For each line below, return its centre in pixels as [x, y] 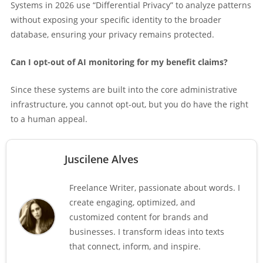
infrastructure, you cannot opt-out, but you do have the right [129, 104]
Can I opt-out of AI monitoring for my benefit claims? [119, 62]
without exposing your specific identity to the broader [116, 19]
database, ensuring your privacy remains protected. [112, 34]
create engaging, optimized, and [132, 202]
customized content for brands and [139, 217]
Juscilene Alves [102, 159]
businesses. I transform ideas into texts [147, 231]
